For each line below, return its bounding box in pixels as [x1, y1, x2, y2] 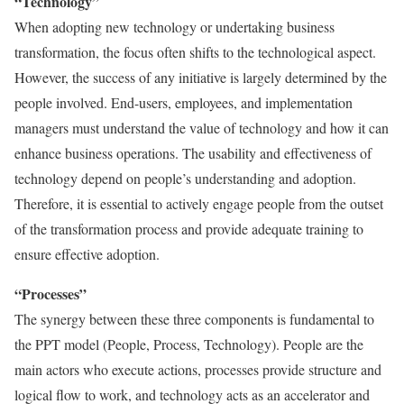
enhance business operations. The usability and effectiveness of [14, 142, 372, 162]
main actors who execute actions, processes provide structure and [14, 359, 381, 379]
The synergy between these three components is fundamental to [14, 308, 374, 328]
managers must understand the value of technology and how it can [14, 117, 389, 137]
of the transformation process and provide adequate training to [14, 218, 363, 238]
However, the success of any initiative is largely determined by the [14, 67, 387, 87]
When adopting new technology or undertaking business [14, 16, 335, 36]
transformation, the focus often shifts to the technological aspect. [14, 41, 376, 61]
